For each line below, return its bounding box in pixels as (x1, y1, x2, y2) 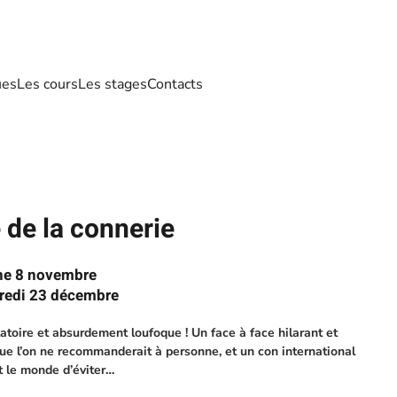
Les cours (17, 74, 78, 94)
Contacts (147, 74, 203, 94)
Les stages (78, 74, 147, 94)
